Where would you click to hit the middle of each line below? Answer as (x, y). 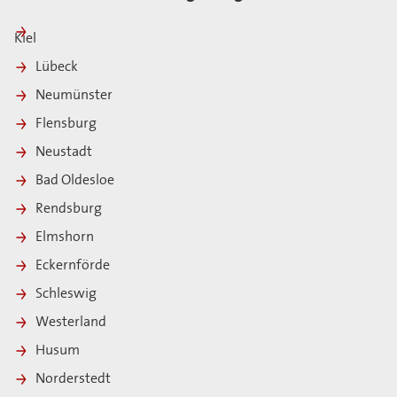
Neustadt (65, 153)
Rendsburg (70, 210)
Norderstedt (74, 380)
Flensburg (66, 125)
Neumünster (74, 96)
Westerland (72, 323)
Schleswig (67, 295)
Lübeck (57, 68)
